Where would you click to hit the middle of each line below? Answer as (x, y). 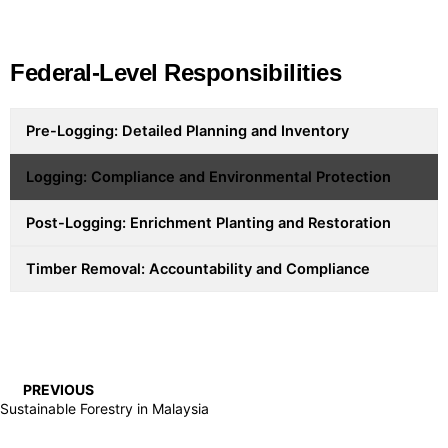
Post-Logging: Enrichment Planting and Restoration (208, 223)
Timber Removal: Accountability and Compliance (198, 269)
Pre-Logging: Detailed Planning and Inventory (187, 131)
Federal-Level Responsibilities (175, 73)
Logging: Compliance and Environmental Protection (208, 177)
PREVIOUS (58, 390)
